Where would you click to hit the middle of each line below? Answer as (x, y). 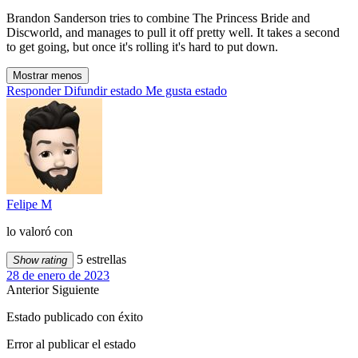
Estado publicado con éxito (75, 317)
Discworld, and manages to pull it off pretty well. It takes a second (173, 33)
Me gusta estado (186, 91)
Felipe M (29, 205)
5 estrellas (100, 260)
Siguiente (76, 290)
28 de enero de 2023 (58, 276)
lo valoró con (40, 232)
